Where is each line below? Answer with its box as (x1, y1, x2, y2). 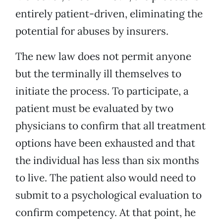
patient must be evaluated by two (15, 102, 173, 115)
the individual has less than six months (15, 154, 199, 167)
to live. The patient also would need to (15, 171, 196, 185)
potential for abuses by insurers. (15, 24, 168, 38)
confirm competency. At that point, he (15, 206, 196, 220)
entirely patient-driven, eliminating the (15, 7, 203, 21)
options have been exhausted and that (15, 136, 195, 150)
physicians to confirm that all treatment (15, 119, 206, 133)
